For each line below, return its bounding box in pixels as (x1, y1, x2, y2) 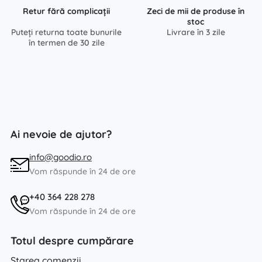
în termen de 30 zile (28, 37, 105, 48)
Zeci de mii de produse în (147, 5, 244, 16)
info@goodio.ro (29, 151, 92, 163)
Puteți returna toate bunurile (11, 26, 122, 37)
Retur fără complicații (23, 5, 110, 16)
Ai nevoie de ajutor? (11, 127, 112, 141)
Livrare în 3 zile (166, 26, 225, 37)
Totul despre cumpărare (11, 233, 134, 247)
